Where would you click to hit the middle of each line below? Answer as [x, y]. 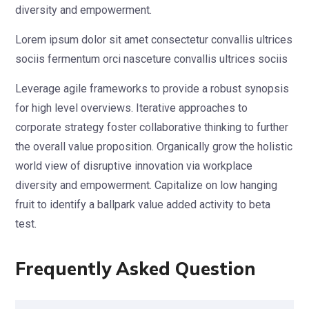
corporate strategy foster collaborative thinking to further [152, 127]
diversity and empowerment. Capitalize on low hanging [146, 185]
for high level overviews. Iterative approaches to [131, 108]
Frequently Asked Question [135, 268]
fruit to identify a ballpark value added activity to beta [143, 204]
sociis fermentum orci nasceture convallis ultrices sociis [151, 59]
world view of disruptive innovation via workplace [134, 166]
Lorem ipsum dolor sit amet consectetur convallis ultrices [154, 39]
